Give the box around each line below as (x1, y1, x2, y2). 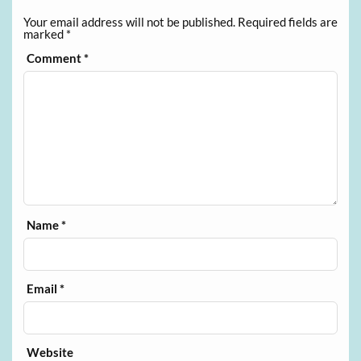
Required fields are (237, 15, 338, 30)
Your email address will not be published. (23, 15, 235, 30)
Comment (27, 51, 85, 66)
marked (23, 27, 66, 42)
